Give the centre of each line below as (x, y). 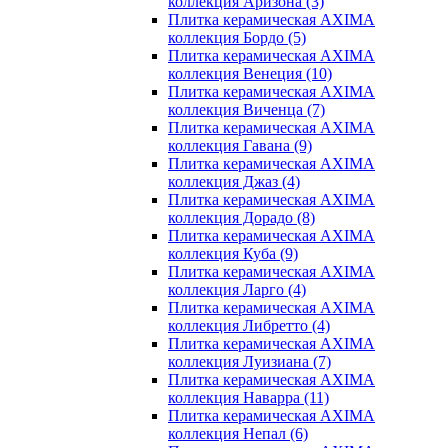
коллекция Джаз (225, 181)
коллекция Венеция (237, 73)
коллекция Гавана (231, 145)
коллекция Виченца (237, 109)
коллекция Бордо (228, 37)
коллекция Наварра (236, 397)
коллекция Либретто (240, 325)
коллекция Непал (229, 433)
